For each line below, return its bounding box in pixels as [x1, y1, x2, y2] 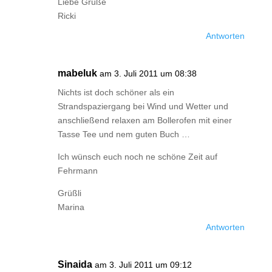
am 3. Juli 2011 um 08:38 [99, 69, 197, 78]
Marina [57, 202, 84, 212]
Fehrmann [57, 166, 98, 175]
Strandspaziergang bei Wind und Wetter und [57, 101, 228, 111]
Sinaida [57, 259, 92, 270]
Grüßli [57, 188, 81, 198]
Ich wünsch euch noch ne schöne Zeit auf [57, 152, 217, 161]
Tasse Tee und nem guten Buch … [57, 129, 190, 139]
